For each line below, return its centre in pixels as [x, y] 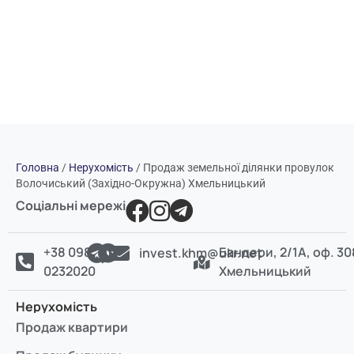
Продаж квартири [72, 327]
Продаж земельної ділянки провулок [239, 167]
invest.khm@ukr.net [201, 252]
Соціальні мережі [71, 205]
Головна [38, 167]
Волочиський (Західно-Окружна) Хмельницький [141, 183]
